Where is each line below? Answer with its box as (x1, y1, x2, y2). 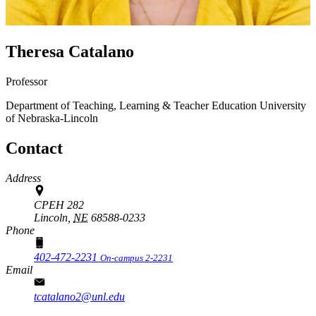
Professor (6, 75, 47, 87)
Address (6, 171, 41, 184)
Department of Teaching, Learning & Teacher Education (6, 99, 257, 111)
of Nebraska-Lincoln (6, 111, 98, 124)
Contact (6, 138, 63, 157)
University (260, 99, 306, 111)
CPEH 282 (34, 198, 84, 211)
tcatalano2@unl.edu (34, 290, 125, 303)
